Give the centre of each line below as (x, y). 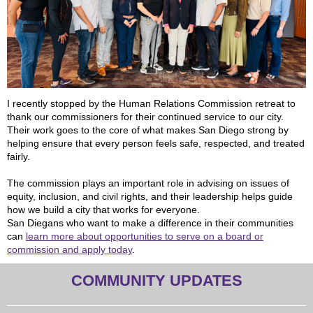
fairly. (19, 156)
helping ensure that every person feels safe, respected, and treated (156, 143)
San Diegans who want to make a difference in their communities (150, 223)
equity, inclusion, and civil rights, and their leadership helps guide (150, 196)
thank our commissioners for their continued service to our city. (145, 117)
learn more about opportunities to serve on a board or (145, 236)
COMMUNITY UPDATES (156, 281)
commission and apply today (70, 249)
